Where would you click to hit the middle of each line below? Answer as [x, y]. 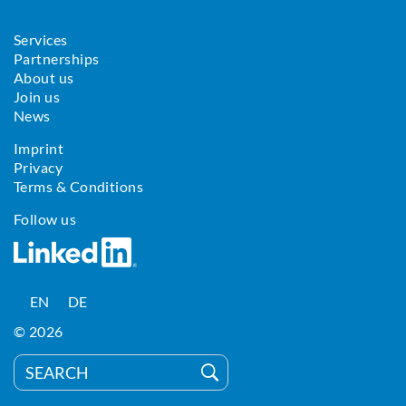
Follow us [45, 219]
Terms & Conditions [79, 187]
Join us [37, 97]
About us [44, 78]
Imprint [39, 149]
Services [41, 40]
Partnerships [57, 59]
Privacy [39, 168]
